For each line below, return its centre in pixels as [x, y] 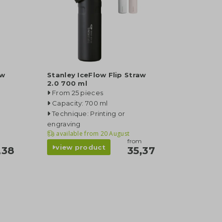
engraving [64, 124]
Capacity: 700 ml [80, 103]
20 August [114, 134]
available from [78, 134]
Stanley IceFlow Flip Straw [97, 75]
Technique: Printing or [89, 113]
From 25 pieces [78, 93]
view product [81, 147]
